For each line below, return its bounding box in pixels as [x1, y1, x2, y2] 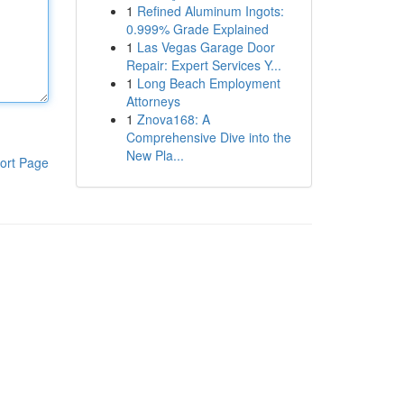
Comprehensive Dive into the [125, 128, 291, 146]
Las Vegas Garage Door [136, 38, 275, 56]
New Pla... [125, 146, 184, 164]
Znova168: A [136, 110, 210, 128]
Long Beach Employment [136, 74, 280, 92]
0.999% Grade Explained [125, 20, 269, 38]
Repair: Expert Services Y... [125, 56, 281, 74]
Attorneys [125, 92, 180, 110]
